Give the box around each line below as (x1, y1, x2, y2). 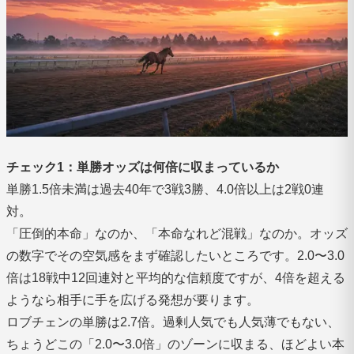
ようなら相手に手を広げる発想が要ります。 (6, 292, 259, 307)
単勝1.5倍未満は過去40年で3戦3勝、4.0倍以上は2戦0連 (6, 182, 324, 196)
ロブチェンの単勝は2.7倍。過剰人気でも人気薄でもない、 (6, 314, 340, 329)
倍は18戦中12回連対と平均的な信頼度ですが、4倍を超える (6, 270, 345, 284)
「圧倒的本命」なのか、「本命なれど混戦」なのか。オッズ (6, 226, 348, 240)
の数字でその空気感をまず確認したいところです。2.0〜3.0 (6, 248, 345, 262)
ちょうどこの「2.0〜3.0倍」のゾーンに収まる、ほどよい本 (6, 337, 345, 351)
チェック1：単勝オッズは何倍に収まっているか (6, 160, 279, 174)
